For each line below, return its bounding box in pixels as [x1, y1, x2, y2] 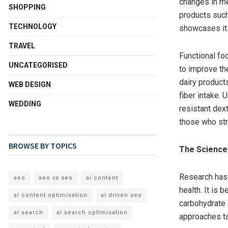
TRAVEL [9, 42, 35, 50]
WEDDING [9, 100, 41, 108]
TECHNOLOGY [9, 22, 56, 31]
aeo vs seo [39, 175, 73, 182]
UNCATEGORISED [9, 61, 68, 70]
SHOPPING [9, 3, 46, 12]
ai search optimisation [56, 209, 128, 216]
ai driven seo [101, 192, 142, 199]
